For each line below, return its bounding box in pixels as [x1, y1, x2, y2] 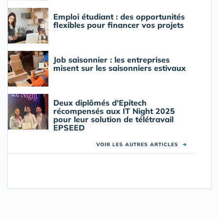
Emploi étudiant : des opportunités [53, 12, 185, 22]
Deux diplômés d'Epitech [53, 98, 147, 108]
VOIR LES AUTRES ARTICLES [96, 141, 182, 148]
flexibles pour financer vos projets [53, 20, 184, 30]
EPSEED [53, 123, 85, 133]
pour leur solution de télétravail [53, 114, 174, 125]
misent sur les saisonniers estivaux [53, 63, 186, 73]
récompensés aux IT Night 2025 [53, 106, 175, 116]
